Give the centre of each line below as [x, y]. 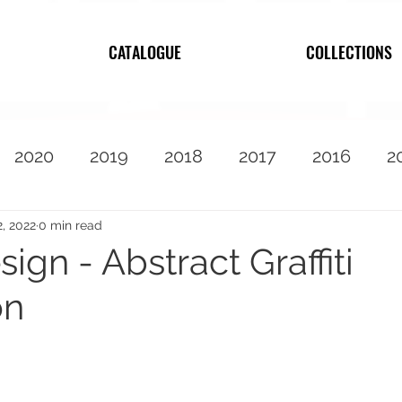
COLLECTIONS [349, 52]
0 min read [70, 225]
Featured [127, 228]
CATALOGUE [145, 52]
